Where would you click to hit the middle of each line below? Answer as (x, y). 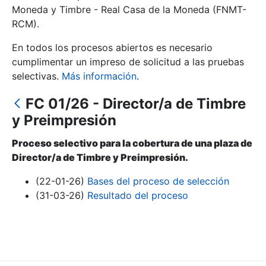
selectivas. (37, 76)
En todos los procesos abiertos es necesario (112, 47)
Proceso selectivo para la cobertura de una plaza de (132, 143)
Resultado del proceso (138, 196)
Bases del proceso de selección (158, 181)
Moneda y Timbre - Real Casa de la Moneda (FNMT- (129, 9)
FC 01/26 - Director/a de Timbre (136, 103)
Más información (99, 76)
